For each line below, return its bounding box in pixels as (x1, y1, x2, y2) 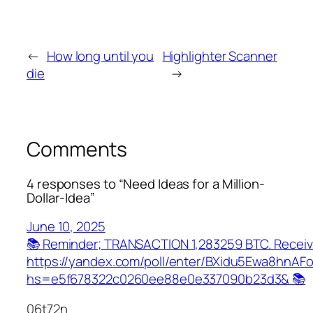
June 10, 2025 (27, 217, 105, 235)
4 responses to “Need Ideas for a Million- (27, 175, 265, 194)
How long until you (46, 46, 154, 65)
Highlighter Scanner (162, 46, 277, 65)
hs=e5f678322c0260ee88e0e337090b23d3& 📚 (27, 269, 306, 288)
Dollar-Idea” (27, 189, 95, 208)
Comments (27, 135, 128, 163)
